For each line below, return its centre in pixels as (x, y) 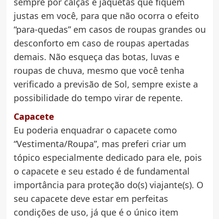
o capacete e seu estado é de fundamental (101, 171)
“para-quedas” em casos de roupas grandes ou (109, 30)
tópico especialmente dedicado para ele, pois (108, 158)
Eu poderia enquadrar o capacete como (95, 130)
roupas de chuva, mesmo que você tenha (99, 71)
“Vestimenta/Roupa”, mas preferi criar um (100, 144)
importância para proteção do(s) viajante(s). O (108, 185)
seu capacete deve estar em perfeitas (91, 199)
